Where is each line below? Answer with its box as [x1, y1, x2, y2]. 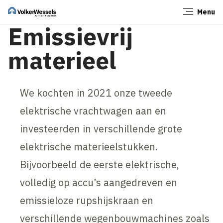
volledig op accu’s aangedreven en [20, 175, 178, 189]
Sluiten [186, 10, 211, 20]
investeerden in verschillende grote [20, 121, 183, 135]
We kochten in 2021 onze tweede [20, 86, 173, 100]
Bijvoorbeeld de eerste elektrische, [20, 157, 180, 171]
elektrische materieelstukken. [20, 139, 158, 153]
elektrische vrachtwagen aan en [20, 104, 167, 117]
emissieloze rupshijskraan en [20, 193, 154, 207]
